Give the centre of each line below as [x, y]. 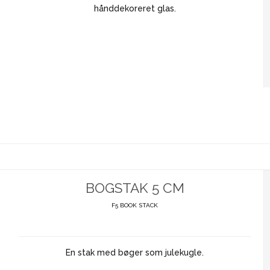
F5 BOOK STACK [135, 205]
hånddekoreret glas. [135, 8]
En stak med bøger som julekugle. [135, 252]
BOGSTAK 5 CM [135, 188]
